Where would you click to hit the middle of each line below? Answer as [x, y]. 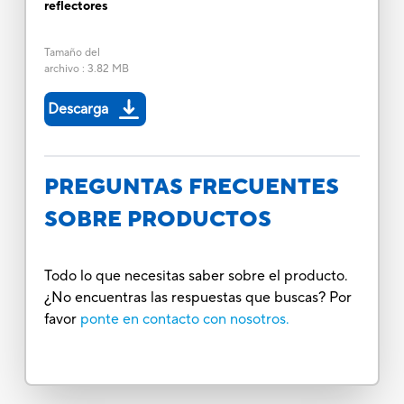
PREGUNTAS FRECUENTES [191, 187]
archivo [61, 69]
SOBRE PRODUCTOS [157, 219]
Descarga [78, 109]
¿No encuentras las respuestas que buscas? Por [197, 297]
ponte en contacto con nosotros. [184, 319]
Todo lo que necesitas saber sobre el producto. [196, 275]
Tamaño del [72, 52]
